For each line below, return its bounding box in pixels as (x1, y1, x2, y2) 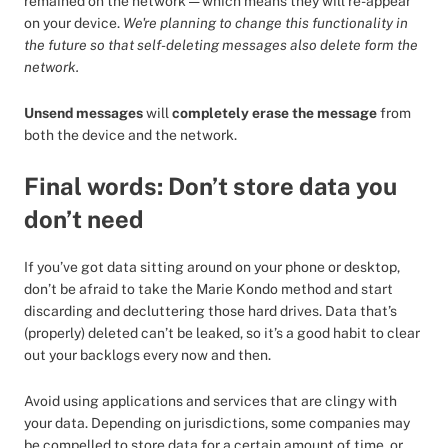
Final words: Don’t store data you (24, 172, 397, 200)
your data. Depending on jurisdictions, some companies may (24, 415, 410, 431)
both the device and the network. (24, 127, 237, 143)
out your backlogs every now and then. (24, 347, 274, 363)
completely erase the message (172, 105, 377, 121)
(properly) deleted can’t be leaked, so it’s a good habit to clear (24, 325, 420, 341)
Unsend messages (24, 105, 143, 121)
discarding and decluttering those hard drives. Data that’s (24, 303, 397, 319)
